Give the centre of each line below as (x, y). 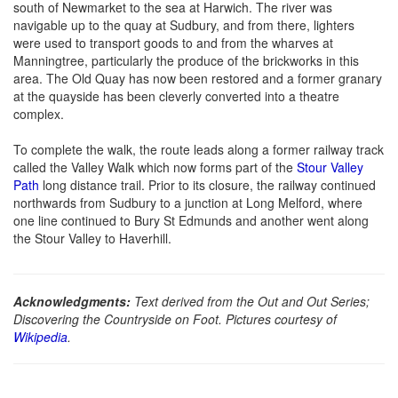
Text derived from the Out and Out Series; (250, 301)
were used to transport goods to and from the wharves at (173, 42)
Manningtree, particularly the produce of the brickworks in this (186, 60)
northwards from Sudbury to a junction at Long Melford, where (188, 202)
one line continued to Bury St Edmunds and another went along (191, 220)
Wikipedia (40, 336)
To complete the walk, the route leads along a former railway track (199, 149)
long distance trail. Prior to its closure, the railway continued (207, 184)
